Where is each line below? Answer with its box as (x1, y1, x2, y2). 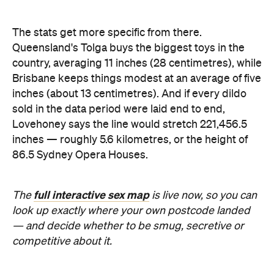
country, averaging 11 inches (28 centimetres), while (12, 57, 262, 69)
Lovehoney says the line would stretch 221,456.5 (12, 119, 247, 130)
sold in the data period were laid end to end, (12, 103, 225, 115)
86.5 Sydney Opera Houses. (12, 149, 148, 161)
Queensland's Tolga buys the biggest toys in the (12, 42, 245, 54)
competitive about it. (12, 235, 112, 247)
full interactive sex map (34, 188, 149, 201)
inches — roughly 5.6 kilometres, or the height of (12, 134, 248, 146)
